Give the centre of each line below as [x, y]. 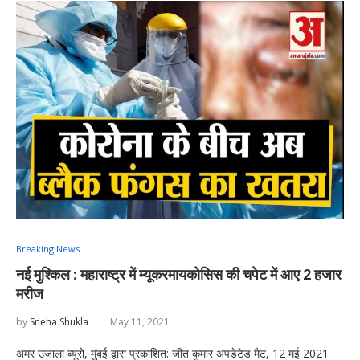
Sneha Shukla [59, 321]
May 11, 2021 [140, 321]
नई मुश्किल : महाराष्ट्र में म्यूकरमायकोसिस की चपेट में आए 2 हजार [179, 274]
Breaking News [48, 248]
